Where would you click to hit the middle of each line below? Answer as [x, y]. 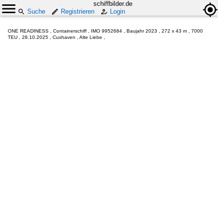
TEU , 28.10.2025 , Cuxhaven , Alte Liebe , [56, 37]
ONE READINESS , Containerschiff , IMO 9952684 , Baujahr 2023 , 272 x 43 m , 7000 [105, 31]
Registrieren [78, 11]
